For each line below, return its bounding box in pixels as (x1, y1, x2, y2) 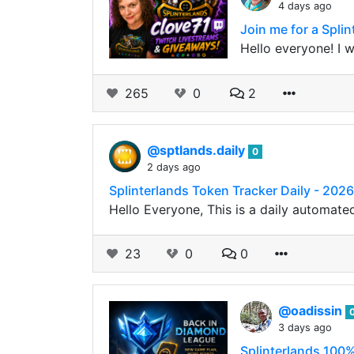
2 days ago (147, 161, 201, 173)
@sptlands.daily (147, 142, 248, 158)
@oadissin (278, 303, 345, 318)
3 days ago (278, 322, 332, 333)
